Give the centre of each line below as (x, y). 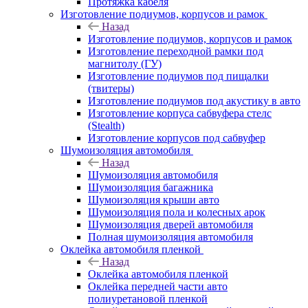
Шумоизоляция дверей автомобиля (170, 224)
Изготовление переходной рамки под (176, 51)
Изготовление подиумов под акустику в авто (194, 100)
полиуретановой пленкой (148, 298)
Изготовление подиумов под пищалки (178, 76)
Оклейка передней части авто (158, 286)
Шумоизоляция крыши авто (154, 199)
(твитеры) (111, 88)
